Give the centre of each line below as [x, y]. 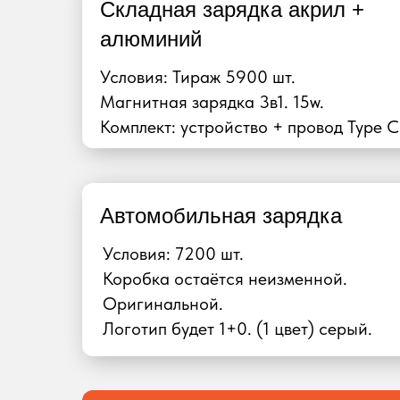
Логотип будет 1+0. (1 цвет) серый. [237, 329]
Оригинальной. [163, 304]
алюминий [151, 39]
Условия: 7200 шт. [173, 254]
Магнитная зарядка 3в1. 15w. [212, 102]
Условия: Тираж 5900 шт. [198, 77]
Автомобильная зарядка [221, 216]
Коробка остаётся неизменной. [225, 279]
